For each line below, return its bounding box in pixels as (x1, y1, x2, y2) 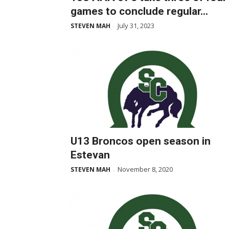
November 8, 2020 (118, 165, 173, 174)
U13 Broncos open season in (71, 135, 211, 147)
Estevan (71, 149, 110, 161)
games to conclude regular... (71, 5, 208, 17)
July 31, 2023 (118, 21, 154, 30)
